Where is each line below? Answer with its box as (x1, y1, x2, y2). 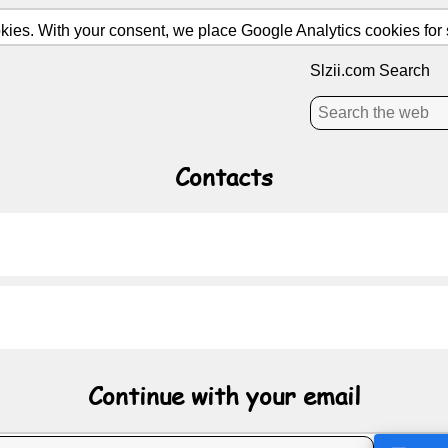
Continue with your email (87, 378, 361, 412)
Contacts (175, 159, 273, 193)
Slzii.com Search (310, 62, 430, 79)
